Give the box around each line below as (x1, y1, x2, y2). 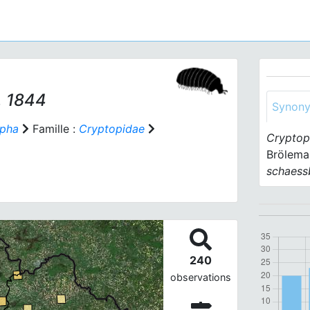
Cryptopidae (79, 122, 145, 136)
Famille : (29, 122, 79, 136)
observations (170, 271, 231, 283)
